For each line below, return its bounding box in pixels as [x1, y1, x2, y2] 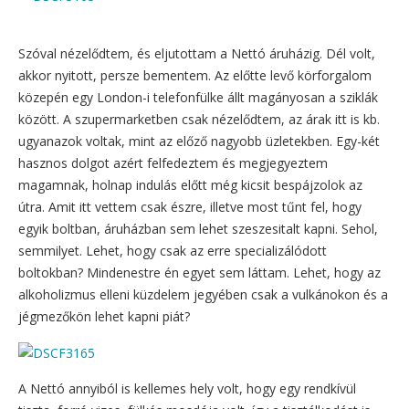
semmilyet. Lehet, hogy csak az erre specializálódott [18, 241, 327, 259]
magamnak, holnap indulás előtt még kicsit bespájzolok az [18, 175, 362, 194]
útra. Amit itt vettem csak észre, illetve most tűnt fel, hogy [18, 197, 362, 215]
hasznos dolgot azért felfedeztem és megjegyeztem [18, 153, 328, 172]
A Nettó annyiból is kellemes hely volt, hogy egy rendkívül [18, 379, 356, 397]
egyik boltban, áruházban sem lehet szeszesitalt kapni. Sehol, [18, 219, 378, 237]
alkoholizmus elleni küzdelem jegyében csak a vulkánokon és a [18, 285, 388, 303]
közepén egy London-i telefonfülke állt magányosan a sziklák [18, 88, 378, 106]
